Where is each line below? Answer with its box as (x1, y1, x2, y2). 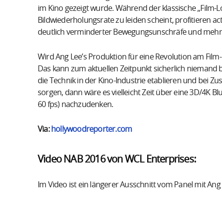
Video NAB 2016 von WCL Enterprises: (38, 154, 196, 165)
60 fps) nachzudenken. (38, 100, 113, 109)
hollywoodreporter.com (51, 125, 132, 133)
